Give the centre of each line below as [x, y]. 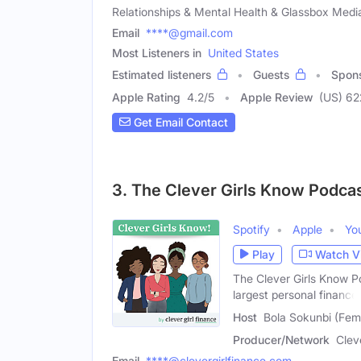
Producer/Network [281, 340]
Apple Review [276, 97]
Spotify [251, 229]
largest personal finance [295, 294]
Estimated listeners [162, 74]
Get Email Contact [179, 122]
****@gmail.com [189, 32]
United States [243, 52]
